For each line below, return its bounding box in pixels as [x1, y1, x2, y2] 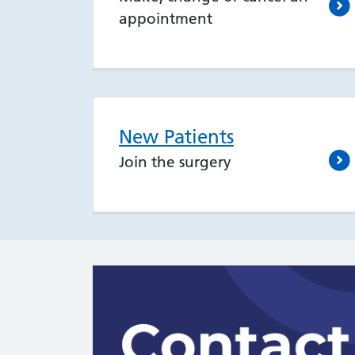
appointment [119, 10, 212, 29]
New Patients [119, 125, 234, 149]
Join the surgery [119, 153, 231, 172]
